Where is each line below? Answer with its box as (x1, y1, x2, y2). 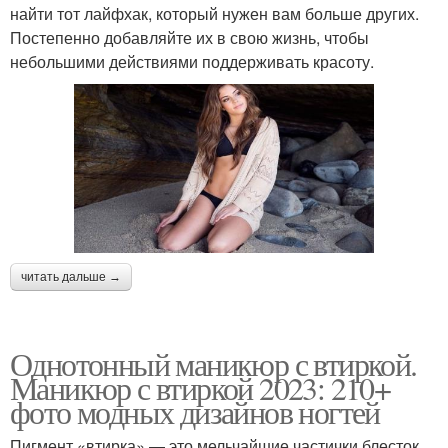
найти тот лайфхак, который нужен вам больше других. (10, 2, 419, 26)
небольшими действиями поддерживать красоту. (10, 50, 374, 74)
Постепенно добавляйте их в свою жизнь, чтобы (10, 26, 369, 50)
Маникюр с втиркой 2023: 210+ (10, 365, 391, 409)
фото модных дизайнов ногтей (10, 389, 380, 433)
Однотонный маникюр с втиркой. (10, 341, 417, 385)
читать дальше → (21, 269, 121, 284)
